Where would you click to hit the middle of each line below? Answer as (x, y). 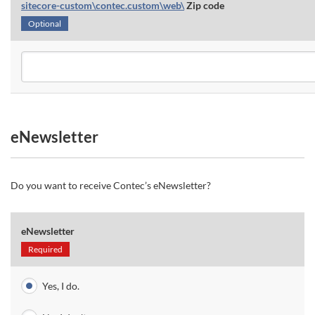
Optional (45, 24)
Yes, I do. (61, 286)
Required (45, 249)
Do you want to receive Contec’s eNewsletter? (111, 185)
